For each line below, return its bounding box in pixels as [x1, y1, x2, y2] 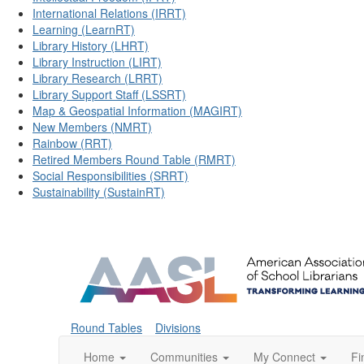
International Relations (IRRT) [32, 5, 186, 21]
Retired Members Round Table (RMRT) [32, 151, 236, 167]
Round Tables [71, 319, 142, 336]
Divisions [155, 319, 201, 336]
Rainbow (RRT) [32, 135, 112, 151]
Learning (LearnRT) [32, 21, 135, 37]
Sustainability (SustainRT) [32, 184, 165, 200]
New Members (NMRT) [32, 119, 152, 135]
